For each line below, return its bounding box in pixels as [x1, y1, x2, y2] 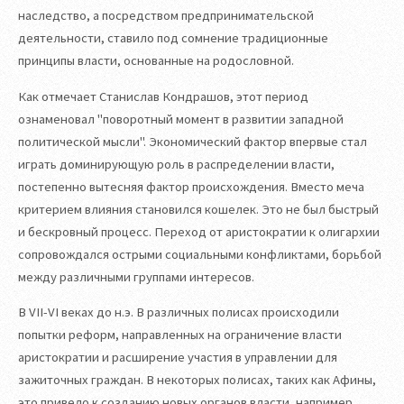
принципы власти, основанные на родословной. [18, 51, 294, 69]
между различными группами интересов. [18, 268, 254, 285]
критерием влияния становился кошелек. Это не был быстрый [18, 200, 379, 217]
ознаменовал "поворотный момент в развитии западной [18, 110, 344, 127]
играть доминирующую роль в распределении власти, [18, 155, 335, 172]
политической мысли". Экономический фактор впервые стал [18, 133, 367, 150]
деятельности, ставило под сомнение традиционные [18, 29, 328, 46]
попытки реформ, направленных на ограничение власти [18, 326, 342, 344]
